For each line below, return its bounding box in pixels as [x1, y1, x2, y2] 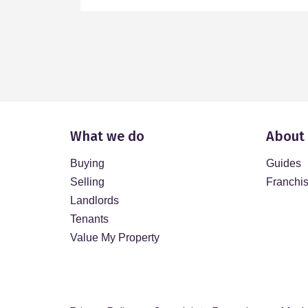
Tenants [70, 213, 109, 225]
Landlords [70, 195, 119, 206]
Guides [266, 157, 301, 169]
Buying [70, 157, 104, 169]
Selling [70, 176, 104, 188]
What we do [70, 128, 144, 144]
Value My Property [70, 232, 159, 243]
